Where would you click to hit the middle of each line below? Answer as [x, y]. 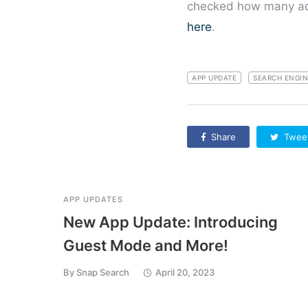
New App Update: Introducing [170, 222]
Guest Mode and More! [146, 246]
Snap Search [103, 273]
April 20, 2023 [185, 273]
